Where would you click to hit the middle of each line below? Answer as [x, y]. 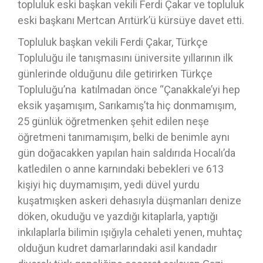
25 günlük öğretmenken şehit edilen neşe [113, 121]
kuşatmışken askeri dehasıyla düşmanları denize [129, 200]
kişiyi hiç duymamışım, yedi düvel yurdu [109, 185]
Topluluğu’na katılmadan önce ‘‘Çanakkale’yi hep [129, 90]
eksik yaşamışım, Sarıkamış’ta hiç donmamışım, [127, 105]
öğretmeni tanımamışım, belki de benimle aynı [124, 137]
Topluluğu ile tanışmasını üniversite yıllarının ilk [125, 58]
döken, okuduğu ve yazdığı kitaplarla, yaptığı [118, 216]
